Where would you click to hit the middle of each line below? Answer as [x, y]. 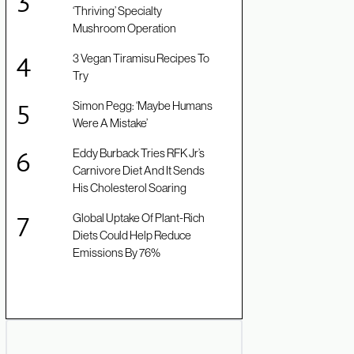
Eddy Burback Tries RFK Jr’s [139, 153]
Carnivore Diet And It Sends [139, 171]
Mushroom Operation [124, 28]
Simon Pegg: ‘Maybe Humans [143, 106]
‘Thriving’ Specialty [117, 11]
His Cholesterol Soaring [130, 188]
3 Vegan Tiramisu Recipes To [141, 58]
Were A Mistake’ [110, 123]
